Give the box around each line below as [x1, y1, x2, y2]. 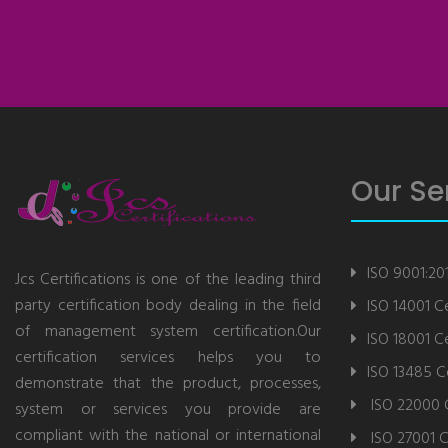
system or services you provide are [15, 397, 321, 423]
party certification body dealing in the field [15, 293, 321, 319]
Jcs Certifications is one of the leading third [15, 267, 321, 293]
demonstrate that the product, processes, [15, 371, 321, 397]
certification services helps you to [15, 345, 321, 371]
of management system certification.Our [15, 319, 321, 345]
